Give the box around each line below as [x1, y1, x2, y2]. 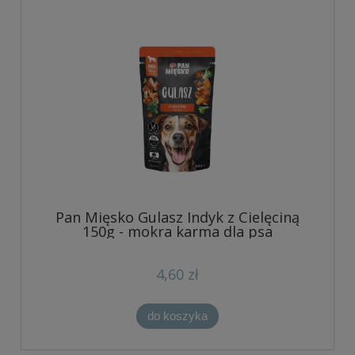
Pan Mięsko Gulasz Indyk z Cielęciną [55, 207, 300, 227]
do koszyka [147, 308, 208, 323]
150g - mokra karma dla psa [82, 221, 273, 241]
